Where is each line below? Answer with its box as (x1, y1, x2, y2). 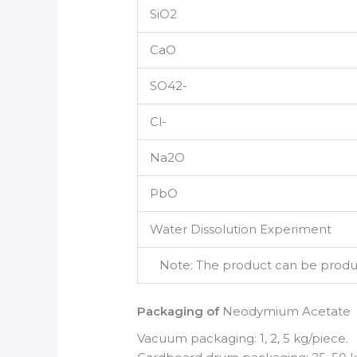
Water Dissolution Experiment (150, 222, 332, 237)
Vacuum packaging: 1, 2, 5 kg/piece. (137, 331, 349, 347)
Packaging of (137, 303, 223, 319)
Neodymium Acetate (222, 303, 351, 319)
